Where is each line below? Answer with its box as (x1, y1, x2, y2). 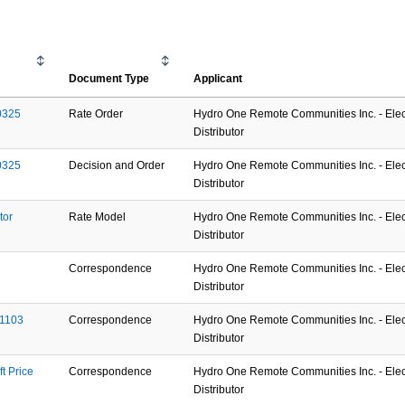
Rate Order (69, 107, 124, 120)
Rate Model (69, 210, 127, 223)
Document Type (69, 71, 150, 85)
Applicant (193, 71, 243, 85)
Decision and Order (69, 158, 165, 172)
